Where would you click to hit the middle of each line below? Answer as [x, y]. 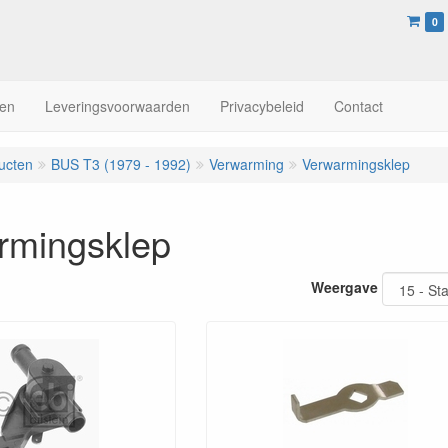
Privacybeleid [262, 106]
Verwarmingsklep [356, 164]
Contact [358, 106]
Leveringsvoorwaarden [117, 106]
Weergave [344, 286]
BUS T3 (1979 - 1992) [121, 164]
